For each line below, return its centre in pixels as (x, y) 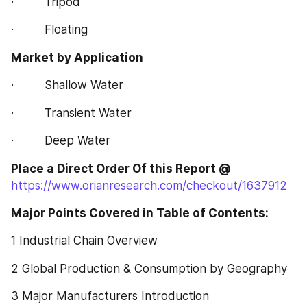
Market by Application (77, 57)
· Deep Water (61, 140)
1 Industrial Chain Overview (84, 241)
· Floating (49, 29)
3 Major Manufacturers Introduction (110, 296)
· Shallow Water (67, 85)
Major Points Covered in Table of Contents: (143, 213)
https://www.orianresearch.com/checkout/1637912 (149, 185)
